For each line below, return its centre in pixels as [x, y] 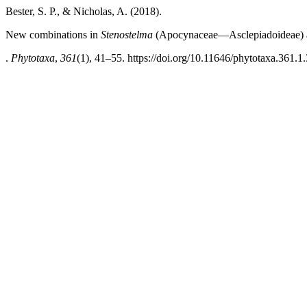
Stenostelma [127, 35]
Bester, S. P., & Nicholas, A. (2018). [84, 11]
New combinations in [53, 35]
